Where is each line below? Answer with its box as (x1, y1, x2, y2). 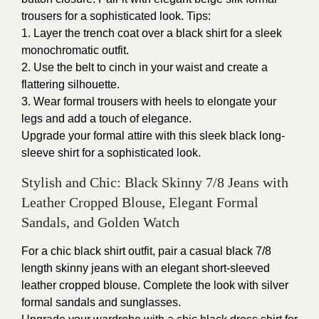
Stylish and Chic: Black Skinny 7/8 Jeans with (21, 174, 288, 190)
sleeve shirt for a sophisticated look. (21, 146, 201, 159)
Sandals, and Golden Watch (21, 214, 179, 230)
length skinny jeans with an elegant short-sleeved (21, 261, 270, 274)
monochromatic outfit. (21, 43, 129, 56)
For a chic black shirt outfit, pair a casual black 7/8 (21, 244, 271, 257)
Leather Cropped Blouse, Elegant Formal (21, 194, 258, 210)
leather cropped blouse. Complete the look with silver (21, 278, 288, 291)
